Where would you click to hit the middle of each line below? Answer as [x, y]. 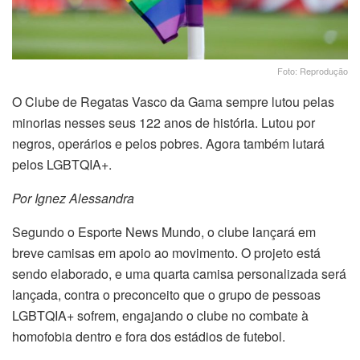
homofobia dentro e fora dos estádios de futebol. [149, 336]
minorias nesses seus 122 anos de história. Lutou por [164, 122]
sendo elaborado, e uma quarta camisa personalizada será [179, 273]
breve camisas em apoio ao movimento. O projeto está [166, 252]
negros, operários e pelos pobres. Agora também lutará [168, 143]
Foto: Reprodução [313, 70]
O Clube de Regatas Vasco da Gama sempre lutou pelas [173, 101]
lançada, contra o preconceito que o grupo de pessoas [166, 294]
